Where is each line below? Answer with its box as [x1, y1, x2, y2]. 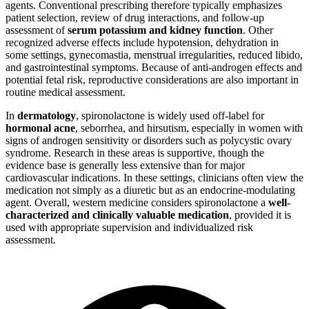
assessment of [6, 23, 68, 36]
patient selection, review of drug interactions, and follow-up [6, 11, 264, 23]
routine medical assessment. [6, 86, 126, 98]
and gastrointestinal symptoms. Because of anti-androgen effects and [6, 61, 302, 73]
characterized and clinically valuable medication [6, 208, 229, 221]
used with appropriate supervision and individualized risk [6, 221, 253, 233]
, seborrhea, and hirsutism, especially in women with [75, 121, 303, 134]
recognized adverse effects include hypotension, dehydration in [6, 36, 279, 48]
